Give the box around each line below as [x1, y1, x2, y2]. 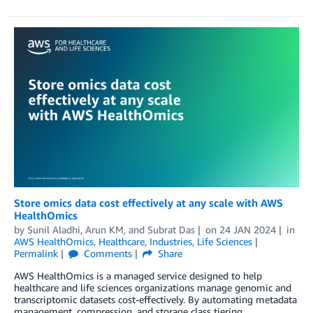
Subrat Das [147, 223, 195, 235]
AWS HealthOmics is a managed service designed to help [14, 269, 262, 282]
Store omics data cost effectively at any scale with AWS [14, 196, 283, 209]
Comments [80, 247, 132, 259]
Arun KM [85, 223, 124, 235]
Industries [150, 235, 192, 247]
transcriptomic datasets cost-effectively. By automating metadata [14, 293, 297, 305]
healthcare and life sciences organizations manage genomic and [14, 281, 291, 293]
